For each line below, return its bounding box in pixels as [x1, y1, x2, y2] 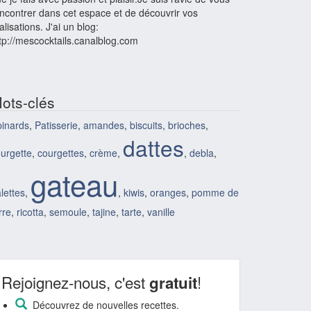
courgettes [37, 146, 84, 160]
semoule [49, 205, 87, 219]
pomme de [192, 185, 239, 199]
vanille [147, 205, 175, 219]
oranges [150, 185, 186, 199]
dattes [123, 132, 184, 163]
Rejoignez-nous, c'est [1, 271, 149, 293]
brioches [168, 118, 205, 132]
